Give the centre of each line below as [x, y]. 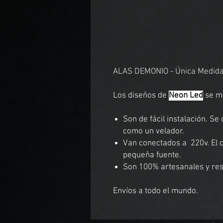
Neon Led [186, 96]
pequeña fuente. [152, 156]
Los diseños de [141, 96]
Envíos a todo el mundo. [156, 191]
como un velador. [155, 132]
